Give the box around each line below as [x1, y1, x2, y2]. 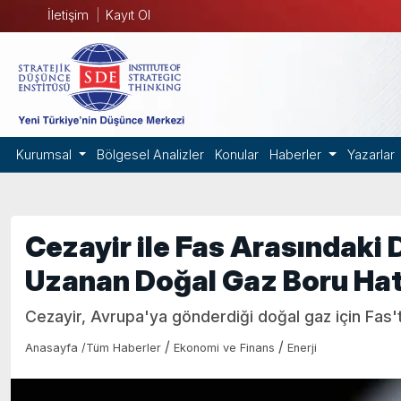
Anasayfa [25, 341, 81, 354]
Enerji [287, 341, 317, 354]
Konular [215, 147, 260, 162]
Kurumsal [16, 147, 75, 162]
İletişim [47, 7, 89, 22]
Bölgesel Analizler [97, 147, 205, 162]
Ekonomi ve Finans [174, 341, 275, 354]
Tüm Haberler [86, 341, 161, 354]
